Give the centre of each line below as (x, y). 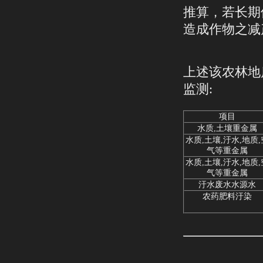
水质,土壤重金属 (227, 128)
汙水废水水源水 (227, 185)
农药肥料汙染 (227, 196)
